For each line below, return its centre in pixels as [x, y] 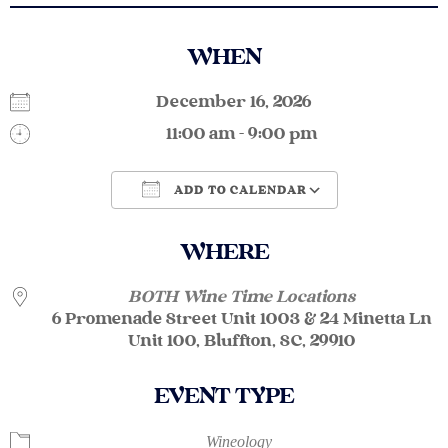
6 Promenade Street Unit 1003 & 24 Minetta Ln [241, 320]
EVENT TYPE [224, 397]
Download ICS [121, 227]
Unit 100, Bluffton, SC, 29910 [241, 342]
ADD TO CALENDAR [238, 191]
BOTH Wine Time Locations [241, 298]
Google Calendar [322, 227]
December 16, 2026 [241, 103]
